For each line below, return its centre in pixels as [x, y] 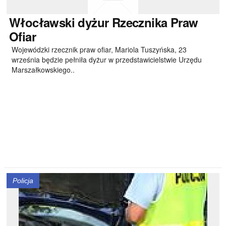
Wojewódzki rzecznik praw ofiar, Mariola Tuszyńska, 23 [99, 49]
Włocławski [42, 22]
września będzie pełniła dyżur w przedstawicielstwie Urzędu [107, 60]
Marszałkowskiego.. [43, 70]
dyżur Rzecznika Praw [136, 22]
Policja [23, 181]
